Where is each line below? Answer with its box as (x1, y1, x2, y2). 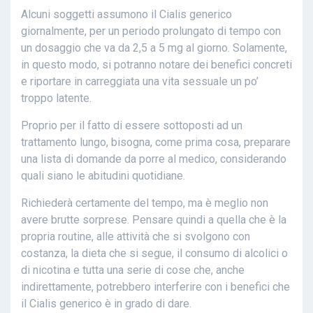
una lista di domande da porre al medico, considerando (21, 152, 286, 166)
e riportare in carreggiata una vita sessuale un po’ (21, 75, 259, 89)
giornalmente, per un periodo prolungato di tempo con (21, 24, 281, 38)
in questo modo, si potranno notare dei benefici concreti (21, 58, 292, 72)
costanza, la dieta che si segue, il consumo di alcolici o (21, 247, 288, 261)
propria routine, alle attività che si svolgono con (21, 230, 250, 244)
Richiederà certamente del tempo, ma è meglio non (21, 196, 268, 210)
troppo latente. (21, 92, 92, 105)
